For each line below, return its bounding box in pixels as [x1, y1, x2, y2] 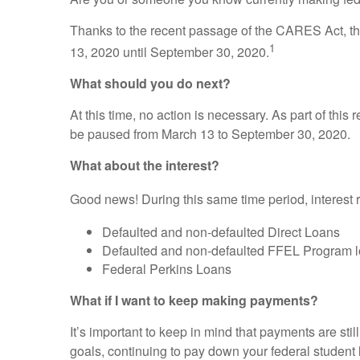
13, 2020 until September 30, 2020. [70, 43, 269, 62]
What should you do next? [70, 74, 231, 93]
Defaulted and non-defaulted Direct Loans [102, 222, 340, 241]
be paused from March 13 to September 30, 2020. [70, 125, 350, 144]
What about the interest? [70, 156, 219, 175]
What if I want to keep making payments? [70, 290, 318, 309]
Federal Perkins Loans [102, 259, 231, 278]
